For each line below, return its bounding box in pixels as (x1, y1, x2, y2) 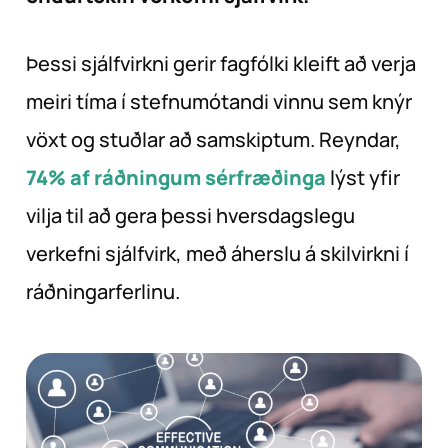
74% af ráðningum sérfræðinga (26, 164, 326, 192)
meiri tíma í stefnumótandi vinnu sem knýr (26, 88, 412, 116)
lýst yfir (326, 164, 400, 192)
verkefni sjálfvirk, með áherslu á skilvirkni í (26, 240, 409, 268)
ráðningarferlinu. (26, 278, 180, 306)
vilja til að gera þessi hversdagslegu (26, 202, 355, 230)
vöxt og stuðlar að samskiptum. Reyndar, (26, 126, 401, 154)
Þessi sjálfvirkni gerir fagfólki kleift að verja (26, 50, 416, 78)
